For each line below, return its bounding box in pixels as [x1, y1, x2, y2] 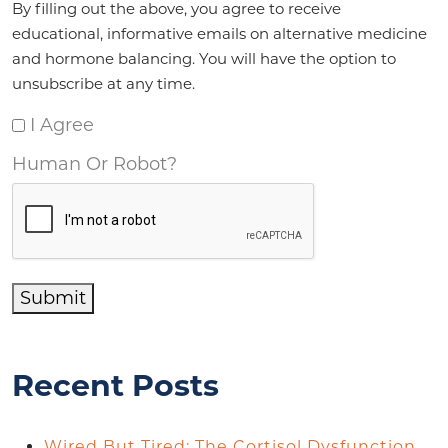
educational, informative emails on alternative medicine [12, 23, 427, 43]
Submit [20, 286, 86, 309]
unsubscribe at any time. [12, 73, 195, 93]
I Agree [30, 114, 94, 137]
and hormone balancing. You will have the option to [12, 48, 396, 68]
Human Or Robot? [12, 152, 177, 175]
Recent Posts [12, 366, 219, 404]
